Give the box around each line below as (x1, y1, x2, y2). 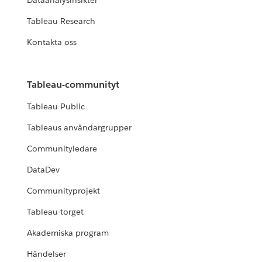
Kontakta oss (27, 37, 77, 48)
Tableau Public (27, 101, 85, 112)
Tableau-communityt (27, 78, 120, 91)
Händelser (27, 249, 67, 260)
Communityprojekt (27, 185, 101, 196)
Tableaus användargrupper (27, 122, 132, 133)
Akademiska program (27, 227, 109, 239)
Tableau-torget (27, 206, 84, 218)
